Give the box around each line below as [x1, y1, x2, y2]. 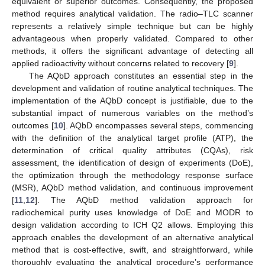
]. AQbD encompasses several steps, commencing [63, 120, 254, 130]
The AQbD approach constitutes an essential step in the [28, 70, 253, 80]
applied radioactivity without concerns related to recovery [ [12, 58, 229, 68]
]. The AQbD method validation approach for [35, 195, 253, 205]
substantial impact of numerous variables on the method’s [12, 108, 253, 118]
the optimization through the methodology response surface [12, 170, 253, 180]
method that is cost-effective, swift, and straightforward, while [12, 244, 253, 254]
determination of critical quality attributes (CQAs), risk [12, 145, 253, 155]
